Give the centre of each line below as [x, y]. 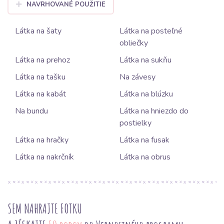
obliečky [134, 43]
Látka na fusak [144, 140]
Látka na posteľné [151, 31]
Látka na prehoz [42, 60]
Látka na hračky [42, 140]
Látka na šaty [38, 31]
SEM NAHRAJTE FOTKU [45, 209]
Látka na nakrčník [44, 157]
